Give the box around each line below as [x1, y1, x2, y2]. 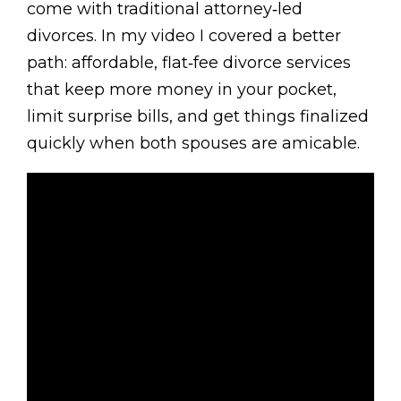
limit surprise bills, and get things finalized [27, 107, 369, 127]
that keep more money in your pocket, [27, 80, 337, 100]
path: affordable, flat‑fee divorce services [27, 53, 351, 73]
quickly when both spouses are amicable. [27, 133, 360, 154]
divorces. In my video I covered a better [27, 26, 341, 47]
